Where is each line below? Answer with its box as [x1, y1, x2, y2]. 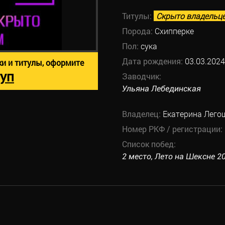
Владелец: [122, 108, 163, 119]
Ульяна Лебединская [122, 84, 201, 93]
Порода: [122, 26, 155, 36]
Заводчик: [122, 71, 161, 81]
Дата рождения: [122, 56, 185, 66]
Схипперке [154, 26, 194, 36]
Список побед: [122, 139, 176, 149]
